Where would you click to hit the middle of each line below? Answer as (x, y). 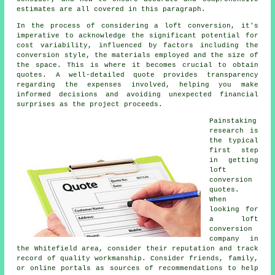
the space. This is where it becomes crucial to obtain (137, 65)
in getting (234, 160)
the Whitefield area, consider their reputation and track (137, 248)
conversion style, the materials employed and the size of (137, 55)
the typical (234, 140)
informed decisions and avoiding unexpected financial (137, 94)
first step (234, 150)
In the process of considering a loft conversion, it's (137, 25)
